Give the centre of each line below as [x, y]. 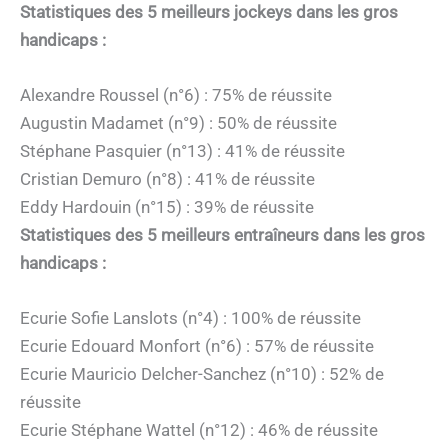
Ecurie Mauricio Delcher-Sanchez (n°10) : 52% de [202, 374]
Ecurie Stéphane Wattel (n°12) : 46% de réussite [199, 430]
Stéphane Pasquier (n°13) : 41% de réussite [182, 150]
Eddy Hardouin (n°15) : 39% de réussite [167, 206]
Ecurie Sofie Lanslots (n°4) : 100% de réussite [190, 318]
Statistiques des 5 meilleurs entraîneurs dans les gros [222, 234]
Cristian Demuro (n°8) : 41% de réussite [167, 178]
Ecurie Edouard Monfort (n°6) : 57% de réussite [197, 346]
